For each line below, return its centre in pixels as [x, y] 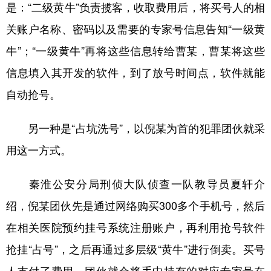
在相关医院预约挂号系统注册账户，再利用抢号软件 [135, 227]
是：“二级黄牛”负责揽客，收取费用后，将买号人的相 [135, 7]
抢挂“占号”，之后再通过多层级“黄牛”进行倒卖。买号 [135, 249]
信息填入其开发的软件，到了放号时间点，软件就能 [135, 72]
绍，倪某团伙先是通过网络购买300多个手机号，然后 [135, 205]
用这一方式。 [39, 150]
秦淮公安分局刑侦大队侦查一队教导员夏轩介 [135, 184]
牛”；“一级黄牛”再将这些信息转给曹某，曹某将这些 [135, 51]
